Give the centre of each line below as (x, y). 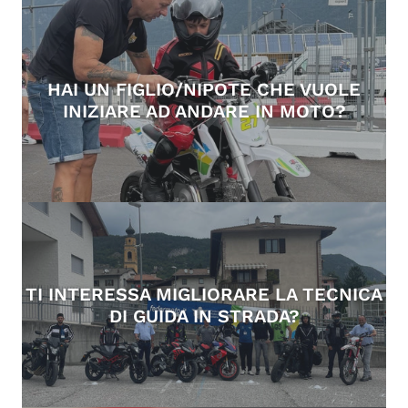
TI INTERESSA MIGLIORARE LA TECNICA (204, 294)
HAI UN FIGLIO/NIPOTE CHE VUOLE (204, 89)
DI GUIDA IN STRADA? (204, 316)
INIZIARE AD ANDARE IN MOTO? (204, 111)
